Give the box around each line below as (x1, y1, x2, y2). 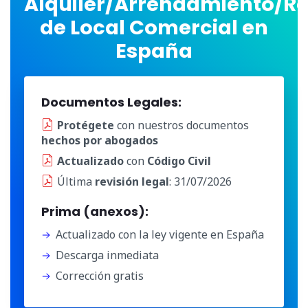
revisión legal (95, 174, 169, 190)
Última (57, 174, 95, 190)
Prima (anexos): (41, 203, 148, 221)
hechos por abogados (41, 133, 158, 148)
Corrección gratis (56, 268, 144, 284)
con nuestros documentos (114, 118, 249, 133)
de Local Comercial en (40, 14, 268, 42)
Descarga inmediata (56, 247, 159, 263)
